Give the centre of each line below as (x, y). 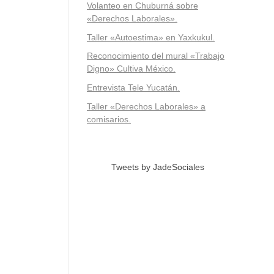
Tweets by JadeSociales (158, 167)
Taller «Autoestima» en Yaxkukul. (151, 37)
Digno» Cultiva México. (131, 69)
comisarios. (109, 119)
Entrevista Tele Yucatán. (133, 88)
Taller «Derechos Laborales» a (146, 106)
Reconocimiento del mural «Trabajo (156, 56)
